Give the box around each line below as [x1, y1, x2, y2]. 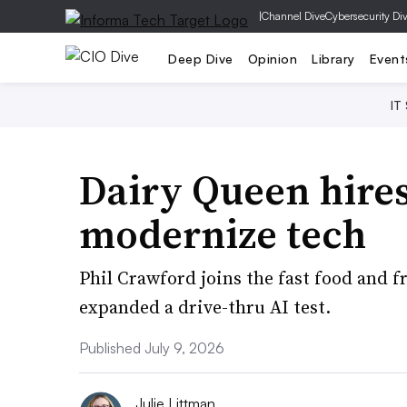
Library [312, 50, 355, 66]
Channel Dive [262, 9, 325, 23]
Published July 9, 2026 [79, 339, 224, 357]
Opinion [247, 50, 297, 66]
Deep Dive [168, 50, 233, 66]
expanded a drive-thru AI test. [79, 294, 331, 320]
